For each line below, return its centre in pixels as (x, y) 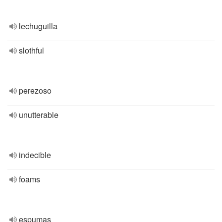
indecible (35, 155)
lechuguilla (38, 26)
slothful (31, 50)
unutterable (39, 115)
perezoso (35, 90)
